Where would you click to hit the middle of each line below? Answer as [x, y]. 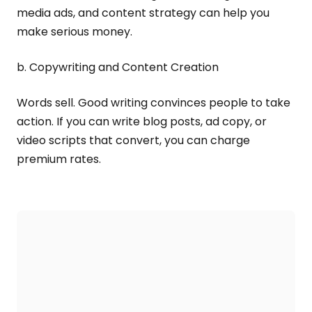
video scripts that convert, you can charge [133, 140]
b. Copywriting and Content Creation [118, 67]
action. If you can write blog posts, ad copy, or [142, 122]
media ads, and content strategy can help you [143, 13]
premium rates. [59, 159]
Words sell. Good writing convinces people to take [154, 103]
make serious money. [75, 32]
